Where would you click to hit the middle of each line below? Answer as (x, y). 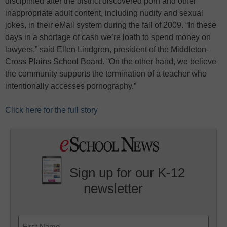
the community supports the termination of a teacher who (106, 74)
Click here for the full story (51, 110)
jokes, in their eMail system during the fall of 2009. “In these (111, 25)
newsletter (113, 189)
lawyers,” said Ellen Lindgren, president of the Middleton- (107, 49)
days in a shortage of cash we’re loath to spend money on (108, 37)
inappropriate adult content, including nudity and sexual (104, 13)
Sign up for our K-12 (127, 173)
